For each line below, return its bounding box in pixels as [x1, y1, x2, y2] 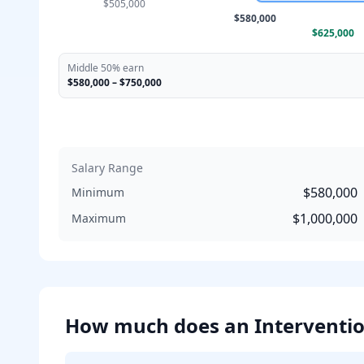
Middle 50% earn [67, 61, 144, 75]
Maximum [71, 210, 126, 226]
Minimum [71, 184, 124, 200]
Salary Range [71, 160, 143, 175]
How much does [65, 312, 224, 339]
